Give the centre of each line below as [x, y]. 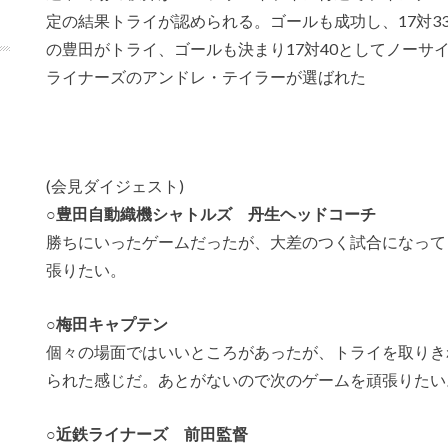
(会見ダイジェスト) [115, 186]
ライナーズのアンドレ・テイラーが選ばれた [206, 76]
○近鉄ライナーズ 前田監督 [147, 433]
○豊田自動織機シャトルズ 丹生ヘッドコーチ [211, 214]
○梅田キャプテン [107, 323]
